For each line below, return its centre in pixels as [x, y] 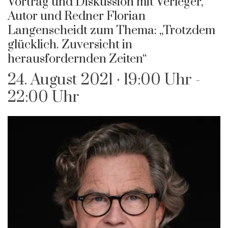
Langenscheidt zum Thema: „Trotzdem [111, 31]
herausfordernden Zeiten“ [77, 59]
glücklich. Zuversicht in [70, 45]
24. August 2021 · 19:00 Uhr [100, 80]
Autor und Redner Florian [77, 17]
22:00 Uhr [44, 97]
